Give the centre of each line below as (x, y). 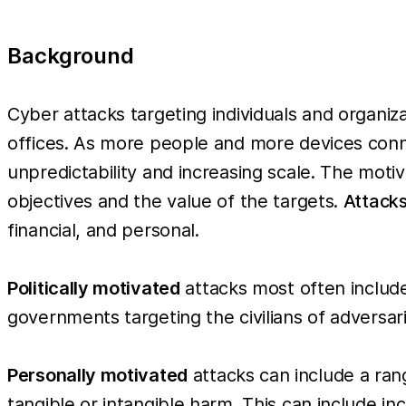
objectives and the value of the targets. (175, 201)
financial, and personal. (103, 230)
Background (71, 55)
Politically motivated (94, 288)
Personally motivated (97, 375)
